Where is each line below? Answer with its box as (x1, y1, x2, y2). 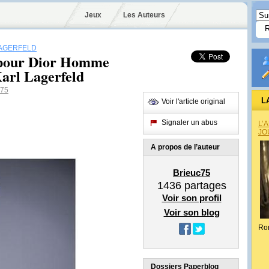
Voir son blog (163, 207, 220, 217)
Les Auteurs (122, 11, 165, 19)
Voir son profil (162, 193, 222, 203)
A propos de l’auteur (151, 143, 220, 151)
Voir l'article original (162, 97, 225, 106)
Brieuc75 (173, 168, 210, 178)
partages (181, 180, 226, 192)
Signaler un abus (162, 118, 217, 127)
